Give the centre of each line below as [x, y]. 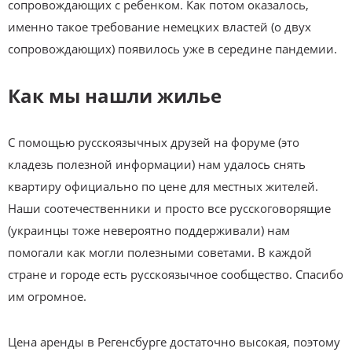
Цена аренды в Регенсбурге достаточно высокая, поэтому [174, 341]
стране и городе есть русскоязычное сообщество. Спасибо [176, 274]
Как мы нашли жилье [115, 95]
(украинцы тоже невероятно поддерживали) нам [149, 230]
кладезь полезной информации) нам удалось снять [157, 164]
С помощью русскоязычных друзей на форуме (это [154, 142]
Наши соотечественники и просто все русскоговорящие [169, 208]
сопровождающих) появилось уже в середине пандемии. [172, 48]
